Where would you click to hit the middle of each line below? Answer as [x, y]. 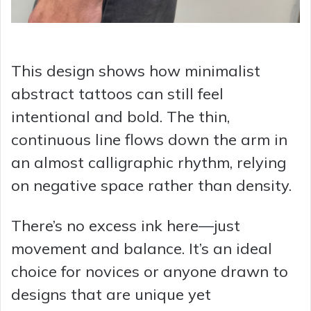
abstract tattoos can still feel [117, 94]
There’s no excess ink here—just [126, 226]
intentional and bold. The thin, [120, 117]
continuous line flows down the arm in [149, 140]
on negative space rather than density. [151, 186]
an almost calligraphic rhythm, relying [149, 163]
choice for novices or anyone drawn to [150, 272]
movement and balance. [100, 249]
